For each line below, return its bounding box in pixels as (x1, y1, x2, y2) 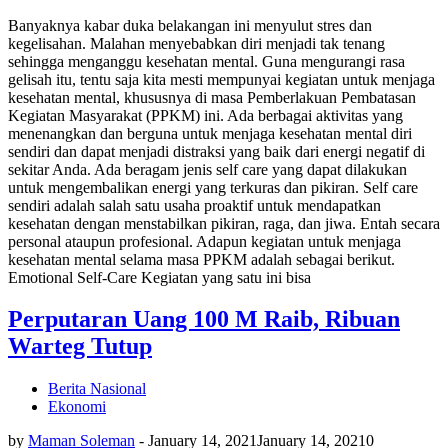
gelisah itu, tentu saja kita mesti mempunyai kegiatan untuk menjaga (8, 70, 435, 88)
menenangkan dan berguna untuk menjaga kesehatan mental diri (8, 124, 412, 142)
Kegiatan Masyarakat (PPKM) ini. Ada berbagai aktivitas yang (8, 106, 403, 124)
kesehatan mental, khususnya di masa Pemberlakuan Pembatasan (8, 88, 416, 106)
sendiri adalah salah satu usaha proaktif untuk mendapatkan (8, 196, 381, 214)
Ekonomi (48, 398, 106, 416)
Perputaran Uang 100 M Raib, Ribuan (8, 306, 400, 333)
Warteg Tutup (8, 333, 152, 360)
